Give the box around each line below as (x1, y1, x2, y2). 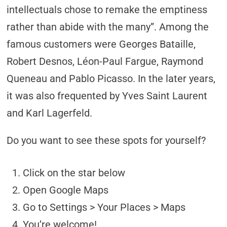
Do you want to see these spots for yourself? (7, 134, 206, 146)
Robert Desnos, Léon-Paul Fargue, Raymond (7, 55, 204, 67)
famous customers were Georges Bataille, (7, 38, 196, 50)
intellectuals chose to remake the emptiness (7, 4, 208, 16)
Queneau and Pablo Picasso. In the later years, (7, 72, 216, 85)
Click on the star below (23, 167, 126, 179)
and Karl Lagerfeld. (7, 107, 93, 119)
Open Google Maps (23, 184, 109, 196)
